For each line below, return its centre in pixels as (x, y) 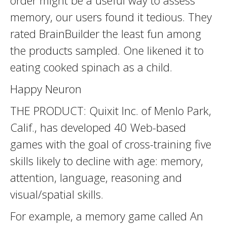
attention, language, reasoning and (96, 177)
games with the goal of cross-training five (111, 144)
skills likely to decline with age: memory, (107, 161)
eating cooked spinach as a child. (91, 67)
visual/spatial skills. (57, 194)
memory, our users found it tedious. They (111, 17)
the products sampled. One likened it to (107, 50)
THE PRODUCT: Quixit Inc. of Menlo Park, (111, 110)
